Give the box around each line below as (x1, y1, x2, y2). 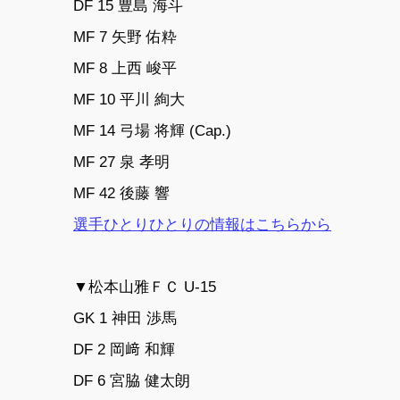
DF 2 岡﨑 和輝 (73, 341, 175, 358)
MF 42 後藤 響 (73, 184, 170, 201)
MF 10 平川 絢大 (73, 90, 185, 107)
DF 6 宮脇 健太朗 (73, 372, 190, 389)
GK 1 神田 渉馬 (73, 310, 177, 327)
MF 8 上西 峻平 (73, 59, 177, 76)
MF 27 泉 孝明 (73, 153, 170, 170)
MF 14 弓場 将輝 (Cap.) (73, 121, 231, 138)
